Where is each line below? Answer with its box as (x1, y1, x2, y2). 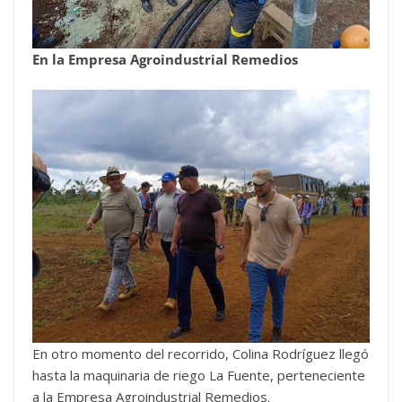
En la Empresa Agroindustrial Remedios (32, 49, 298, 68)
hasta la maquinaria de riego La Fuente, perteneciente (32, 366, 365, 384)
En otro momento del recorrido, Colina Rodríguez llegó (32, 345, 369, 363)
